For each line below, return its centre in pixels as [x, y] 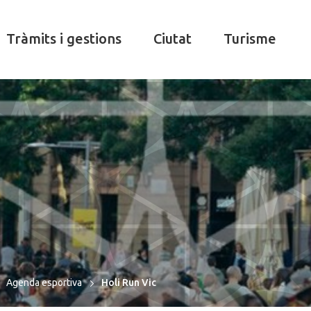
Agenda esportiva [44, 283]
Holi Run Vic [128, 283]
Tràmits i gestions [64, 39]
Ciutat [172, 39]
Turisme [250, 39]
